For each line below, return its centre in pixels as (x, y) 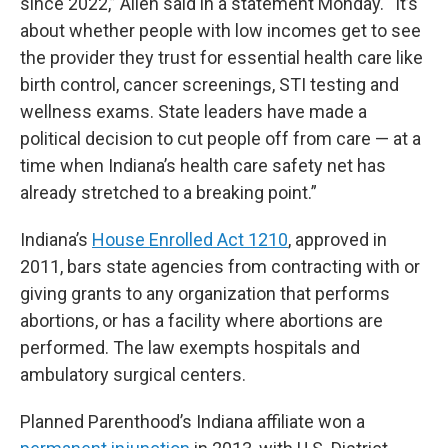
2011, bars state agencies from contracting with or (220, 266)
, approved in (337, 239)
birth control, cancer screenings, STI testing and (209, 84)
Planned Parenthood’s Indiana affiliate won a (192, 421)
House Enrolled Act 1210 (190, 239)
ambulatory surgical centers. (133, 374)
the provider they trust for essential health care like (221, 57)
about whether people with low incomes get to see (220, 30)
